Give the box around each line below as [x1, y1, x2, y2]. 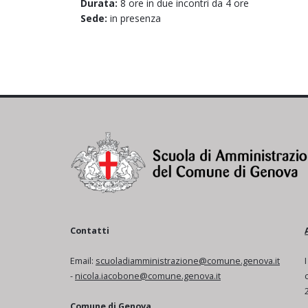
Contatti [70, 224, 109, 236]
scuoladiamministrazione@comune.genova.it [96, 254, 280, 267]
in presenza [107, 11, 161, 25]
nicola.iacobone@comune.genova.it [75, 269, 221, 282]
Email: [70, 254, 96, 267]
